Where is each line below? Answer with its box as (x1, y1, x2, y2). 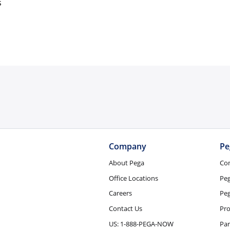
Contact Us (108, 204, 142, 214)
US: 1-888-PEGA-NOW (108, 219, 174, 229)
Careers (108, 188, 132, 198)
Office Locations (108, 173, 158, 183)
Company (108, 141, 146, 152)
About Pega (108, 158, 144, 167)
